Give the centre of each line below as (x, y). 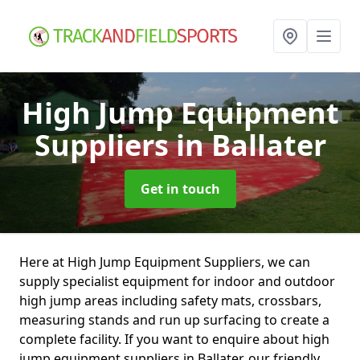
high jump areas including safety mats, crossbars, (170, 301)
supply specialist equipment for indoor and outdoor (177, 281)
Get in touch (180, 189)
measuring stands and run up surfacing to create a (174, 320)
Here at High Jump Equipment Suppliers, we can (165, 262)
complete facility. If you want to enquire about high (174, 339)
